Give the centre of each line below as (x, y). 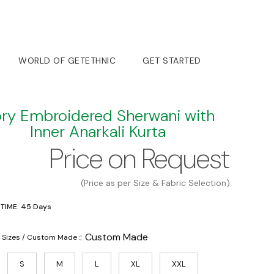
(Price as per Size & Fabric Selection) (155, 183)
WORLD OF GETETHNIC (67, 60)
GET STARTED (172, 60)
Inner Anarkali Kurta (98, 131)
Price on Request (140, 158)
